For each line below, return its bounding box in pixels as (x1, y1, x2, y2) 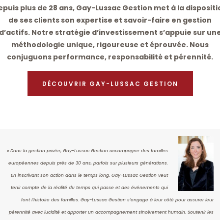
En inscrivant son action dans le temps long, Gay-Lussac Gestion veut (11, 172, 168, 179)
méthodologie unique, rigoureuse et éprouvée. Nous (11, 40, 209, 50)
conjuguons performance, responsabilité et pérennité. (7, 52, 213, 62)
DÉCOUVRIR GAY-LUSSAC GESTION (42, 80, 178, 88)
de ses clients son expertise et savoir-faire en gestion (8, 15, 212, 26)
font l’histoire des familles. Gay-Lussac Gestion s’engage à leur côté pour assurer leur (21, 197, 214, 203)
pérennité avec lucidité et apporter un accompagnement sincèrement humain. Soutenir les (9, 209, 214, 216)
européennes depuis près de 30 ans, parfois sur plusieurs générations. (8, 160, 168, 166)
